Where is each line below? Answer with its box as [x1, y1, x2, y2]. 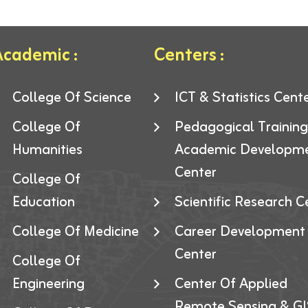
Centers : [154, 41, 224, 71]
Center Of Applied [175, 272, 287, 297]
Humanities [12, 138, 82, 163]
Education [12, 190, 75, 215]
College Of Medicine [12, 220, 139, 245]
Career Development [175, 220, 305, 245]
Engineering [12, 272, 85, 297]
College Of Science [12, 86, 131, 111]
